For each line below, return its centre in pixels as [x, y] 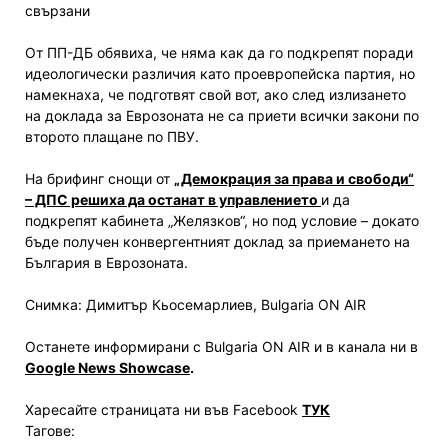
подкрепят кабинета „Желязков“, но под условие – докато [222, 220]
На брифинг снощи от [99, 178]
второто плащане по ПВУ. [114, 136]
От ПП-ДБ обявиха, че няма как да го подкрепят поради [219, 52]
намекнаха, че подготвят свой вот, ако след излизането [215, 94]
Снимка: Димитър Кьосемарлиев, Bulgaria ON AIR [195, 304]
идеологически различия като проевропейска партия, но [220, 73]
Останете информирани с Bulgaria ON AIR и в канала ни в [221, 346]
